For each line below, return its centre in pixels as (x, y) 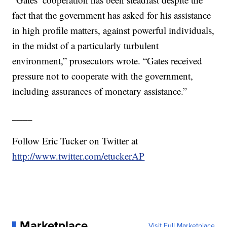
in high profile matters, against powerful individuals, (113, 30)
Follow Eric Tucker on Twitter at (75, 141)
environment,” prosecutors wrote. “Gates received (107, 61)
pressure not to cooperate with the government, (103, 76)
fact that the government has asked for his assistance (112, 15)
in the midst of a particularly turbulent (86, 46)
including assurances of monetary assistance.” (100, 91)
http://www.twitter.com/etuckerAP (79, 156)
